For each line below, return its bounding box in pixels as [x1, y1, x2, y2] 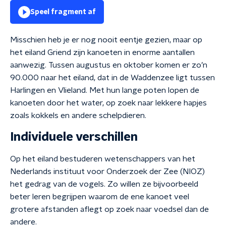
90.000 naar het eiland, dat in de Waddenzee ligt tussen [10, 74, 215, 82]
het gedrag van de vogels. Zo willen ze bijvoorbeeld [10, 180, 198, 188]
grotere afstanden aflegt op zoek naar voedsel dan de [10, 205, 209, 213]
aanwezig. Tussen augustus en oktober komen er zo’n [10, 61, 207, 69]
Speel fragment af [30, 9, 96, 16]
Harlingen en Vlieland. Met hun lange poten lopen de [10, 86, 199, 94]
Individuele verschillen [10, 131, 138, 143]
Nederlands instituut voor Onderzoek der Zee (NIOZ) [10, 167, 205, 176]
